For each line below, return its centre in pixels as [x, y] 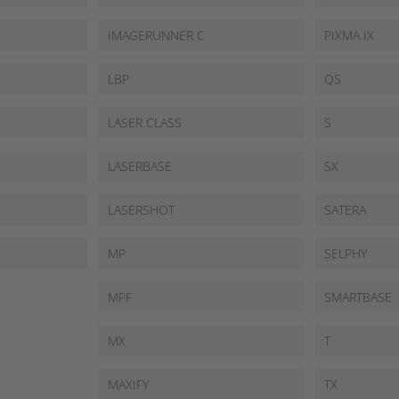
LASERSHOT [141, 210]
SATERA [346, 210]
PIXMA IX [350, 35]
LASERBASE [139, 166]
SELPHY [346, 253]
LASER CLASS [144, 122]
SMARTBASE [358, 297]
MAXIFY [128, 384]
